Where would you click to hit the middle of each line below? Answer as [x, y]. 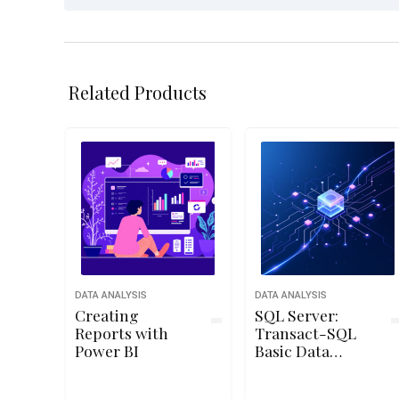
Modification [299, 368]
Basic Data [292, 350]
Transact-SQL [305, 333]
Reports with [121, 333]
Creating [106, 315]
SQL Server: [296, 315]
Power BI [106, 350]
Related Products [138, 92]
